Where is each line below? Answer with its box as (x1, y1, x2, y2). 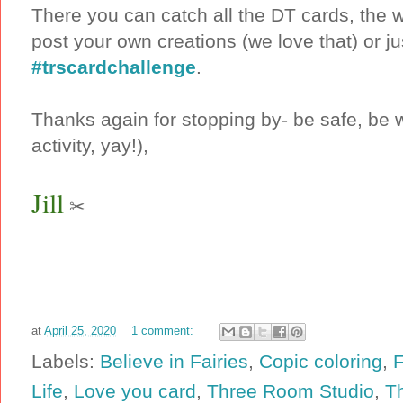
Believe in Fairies (100, 350, 248, 372)
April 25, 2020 (44, 323, 116, 337)
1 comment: (131, 323, 197, 337)
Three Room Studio (207, 380, 374, 401)
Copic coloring (259, 350, 382, 372)
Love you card (74, 380, 196, 401)
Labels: (31, 350, 100, 372)
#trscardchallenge (31, 56, 196, 77)
